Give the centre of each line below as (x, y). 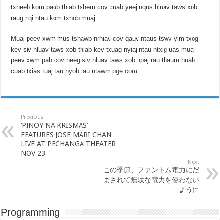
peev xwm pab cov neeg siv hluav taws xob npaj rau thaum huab (103, 60)
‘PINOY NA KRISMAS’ (55, 125)
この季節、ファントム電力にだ (151, 170)
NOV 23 (33, 153)
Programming (31, 212)
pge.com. (126, 71)
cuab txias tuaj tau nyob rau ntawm (62, 71)
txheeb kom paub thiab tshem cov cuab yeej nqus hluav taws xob (104, 7)
